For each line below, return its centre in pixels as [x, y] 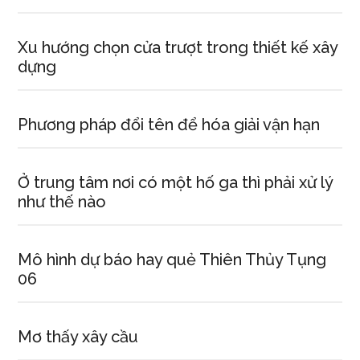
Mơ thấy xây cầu [78, 337]
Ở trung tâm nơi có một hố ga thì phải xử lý [176, 182]
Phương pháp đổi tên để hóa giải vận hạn [169, 125]
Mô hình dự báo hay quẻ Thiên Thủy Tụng [172, 260]
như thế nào [62, 202]
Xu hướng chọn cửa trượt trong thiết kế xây [178, 47]
